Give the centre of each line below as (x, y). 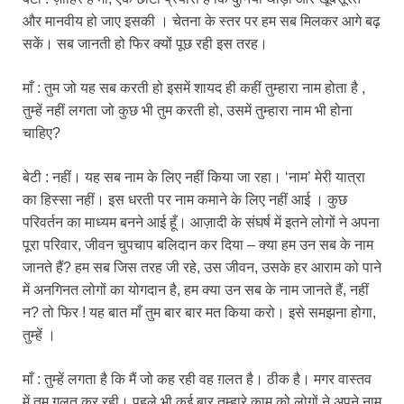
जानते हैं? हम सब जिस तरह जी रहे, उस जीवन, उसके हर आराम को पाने (202, 268)
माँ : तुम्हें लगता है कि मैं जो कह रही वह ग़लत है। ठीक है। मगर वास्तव (197, 380)
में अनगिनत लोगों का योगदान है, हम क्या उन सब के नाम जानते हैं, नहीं (196, 290)
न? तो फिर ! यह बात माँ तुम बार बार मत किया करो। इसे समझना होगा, (199, 313)
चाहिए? (41, 133)
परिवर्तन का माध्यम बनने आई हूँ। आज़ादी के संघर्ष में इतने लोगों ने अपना (201, 223)
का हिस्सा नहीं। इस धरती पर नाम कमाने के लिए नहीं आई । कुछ (185, 200)
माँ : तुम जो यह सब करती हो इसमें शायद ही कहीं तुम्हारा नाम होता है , (194, 88)
